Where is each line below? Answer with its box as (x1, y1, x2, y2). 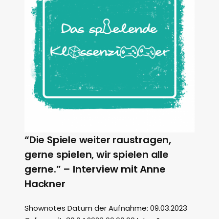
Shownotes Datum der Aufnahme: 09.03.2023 (24, 203, 187, 213)
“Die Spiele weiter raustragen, (24, 133, 171, 147)
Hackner (24, 177, 66, 191)
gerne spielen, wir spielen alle (24, 148, 169, 161)
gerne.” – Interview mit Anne (24, 162, 166, 176)
